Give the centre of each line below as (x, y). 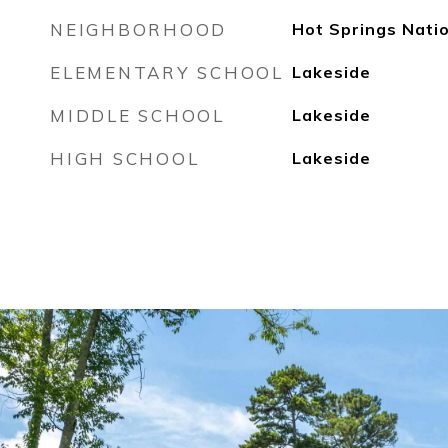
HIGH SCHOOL (125, 158)
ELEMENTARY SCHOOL (167, 72)
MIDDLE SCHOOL (137, 115)
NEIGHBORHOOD (138, 29)
